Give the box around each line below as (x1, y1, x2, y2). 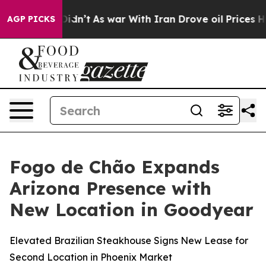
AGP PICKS (7, 14, 55, 24)
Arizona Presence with (9, 177, 211, 199)
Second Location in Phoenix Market (9, 251, 172, 263)
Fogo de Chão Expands (9, 156, 220, 178)
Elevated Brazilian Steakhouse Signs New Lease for (9, 235, 248, 246)
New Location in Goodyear (9, 198, 254, 221)
